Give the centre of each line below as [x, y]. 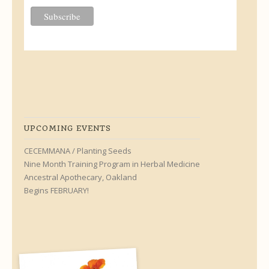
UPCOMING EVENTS [68, 128]
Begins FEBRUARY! [56, 191]
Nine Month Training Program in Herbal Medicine [112, 164]
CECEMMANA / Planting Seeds [78, 151]
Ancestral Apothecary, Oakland [80, 177]
